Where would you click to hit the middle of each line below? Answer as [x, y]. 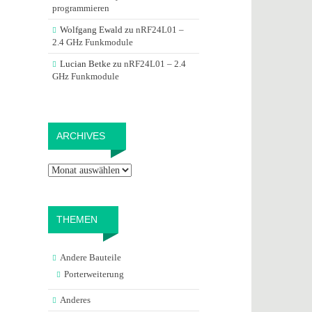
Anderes [75, 300]
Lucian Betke [85, 64]
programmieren [80, 8]
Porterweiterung [94, 274]
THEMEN [77, 219]
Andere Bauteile [90, 257]
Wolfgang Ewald [91, 30]
